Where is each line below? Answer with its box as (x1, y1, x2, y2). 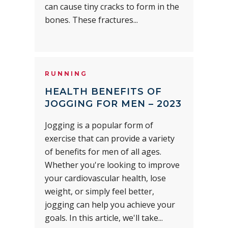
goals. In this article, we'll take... (45, 212, 163, 223)
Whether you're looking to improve (45, 159, 180, 170)
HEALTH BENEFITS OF (45, 85, 162, 97)
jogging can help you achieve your (45, 198, 175, 210)
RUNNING (45, 69, 88, 77)
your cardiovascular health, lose (45, 172, 166, 184)
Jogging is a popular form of (45, 119, 153, 131)
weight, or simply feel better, (45, 185, 154, 197)
